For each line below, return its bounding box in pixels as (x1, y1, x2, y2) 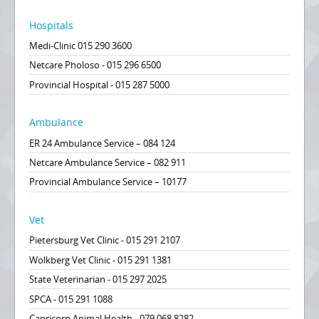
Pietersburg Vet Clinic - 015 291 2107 (29, 234, 181, 247)
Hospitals (29, 18, 74, 32)
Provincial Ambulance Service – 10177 (29, 175, 187, 189)
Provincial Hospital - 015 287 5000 (29, 78, 170, 91)
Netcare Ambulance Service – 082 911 (29, 156, 187, 169)
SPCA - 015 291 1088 (29, 292, 113, 305)
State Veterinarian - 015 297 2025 (29, 273, 167, 286)
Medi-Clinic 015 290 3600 (29, 38, 132, 52)
